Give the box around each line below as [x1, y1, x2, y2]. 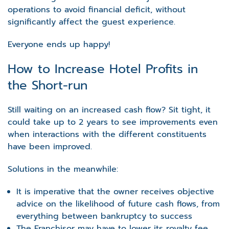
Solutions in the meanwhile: [8, 163, 118, 175]
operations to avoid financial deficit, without [8, 3, 186, 16]
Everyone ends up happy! [8, 38, 110, 51]
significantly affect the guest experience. [8, 15, 175, 28]
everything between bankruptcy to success [16, 210, 192, 222]
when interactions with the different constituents [8, 128, 207, 141]
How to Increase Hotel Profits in [8, 59, 198, 78]
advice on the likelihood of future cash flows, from [16, 197, 220, 210]
